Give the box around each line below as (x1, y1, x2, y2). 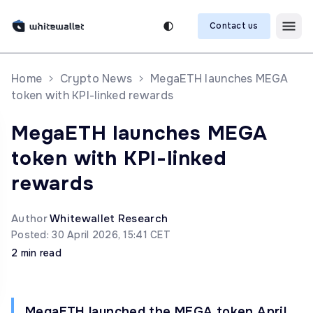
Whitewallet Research (50, 212, 168, 226)
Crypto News (60, 71, 133, 86)
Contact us (210, 20, 259, 31)
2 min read (11, 247, 61, 259)
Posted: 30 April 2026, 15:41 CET (11, 228, 170, 241)
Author (11, 212, 50, 226)
